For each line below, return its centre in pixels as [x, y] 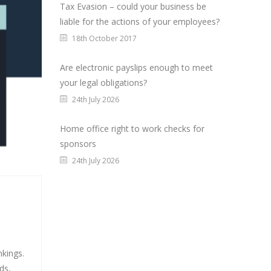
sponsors [78, 144]
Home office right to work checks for [132, 129]
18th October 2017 [104, 38]
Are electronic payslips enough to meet [136, 67]
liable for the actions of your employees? [139, 21]
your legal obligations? [103, 83]
